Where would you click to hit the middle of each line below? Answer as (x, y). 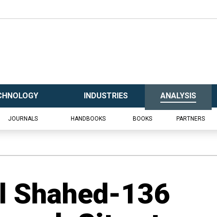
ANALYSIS (178, 96)
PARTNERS (191, 119)
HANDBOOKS (88, 119)
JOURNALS (23, 119)
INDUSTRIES (106, 96)
